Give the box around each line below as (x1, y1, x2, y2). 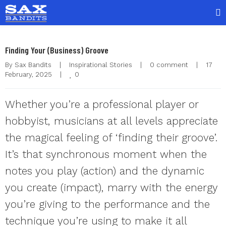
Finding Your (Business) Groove (5, 44, 108, 55)
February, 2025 (5, 71, 60, 78)
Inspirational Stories (69, 61, 132, 69)
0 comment (150, 61, 188, 69)
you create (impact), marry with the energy (5, 181, 217, 194)
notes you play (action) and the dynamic (5, 164, 204, 177)
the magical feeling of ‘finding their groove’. (5, 131, 217, 144)
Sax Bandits (15, 61, 51, 69)
